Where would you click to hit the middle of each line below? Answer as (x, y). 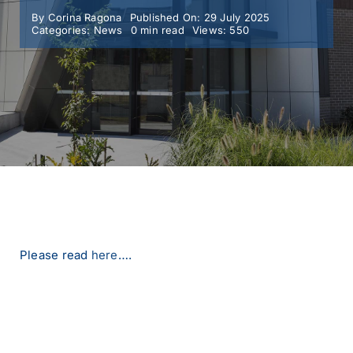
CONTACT (38, 72)
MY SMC (35, 32)
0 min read (157, 30)
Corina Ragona (85, 17)
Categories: (63, 30)
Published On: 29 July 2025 (200, 17)
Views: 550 (221, 30)
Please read (56, 255)
